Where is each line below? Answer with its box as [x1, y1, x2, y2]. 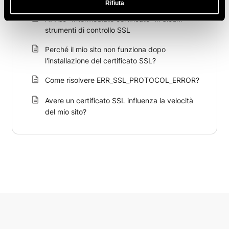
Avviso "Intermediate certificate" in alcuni [45, 14, 182, 23]
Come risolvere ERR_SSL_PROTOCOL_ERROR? [45, 76, 199, 84]
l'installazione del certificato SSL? [45, 56, 156, 65]
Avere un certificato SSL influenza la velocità [45, 96, 193, 105]
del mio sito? [45, 107, 86, 116]
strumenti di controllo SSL [45, 26, 130, 34]
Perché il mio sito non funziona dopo [45, 45, 166, 54]
